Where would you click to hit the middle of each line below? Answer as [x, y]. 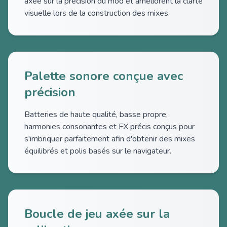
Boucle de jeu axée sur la [97, 214]
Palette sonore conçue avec [104, 76]
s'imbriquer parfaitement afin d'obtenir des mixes [110, 139]
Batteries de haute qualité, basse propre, [96, 115]
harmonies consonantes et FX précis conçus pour [109, 127]
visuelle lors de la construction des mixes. [97, 13]
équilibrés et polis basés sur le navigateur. [98, 151]
